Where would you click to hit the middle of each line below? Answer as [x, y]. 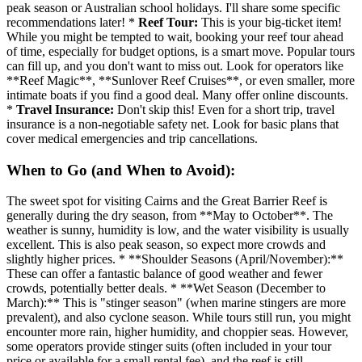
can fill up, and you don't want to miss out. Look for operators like [175, 65]
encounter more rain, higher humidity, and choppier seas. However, [177, 332]
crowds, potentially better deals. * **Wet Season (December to [166, 288]
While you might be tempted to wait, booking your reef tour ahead [175, 36]
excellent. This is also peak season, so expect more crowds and [166, 245]
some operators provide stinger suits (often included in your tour [169, 347]
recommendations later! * [72, 22]
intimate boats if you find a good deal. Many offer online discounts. [177, 95]
